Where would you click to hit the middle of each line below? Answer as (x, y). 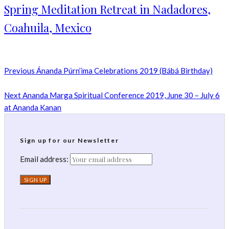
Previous (19, 71)
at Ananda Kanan (33, 108)
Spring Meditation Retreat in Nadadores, (107, 9)
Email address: (45, 159)
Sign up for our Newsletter (70, 141)
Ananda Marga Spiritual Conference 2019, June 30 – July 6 (120, 95)
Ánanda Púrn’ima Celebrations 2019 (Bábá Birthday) (124, 71)
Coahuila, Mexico (48, 28)
